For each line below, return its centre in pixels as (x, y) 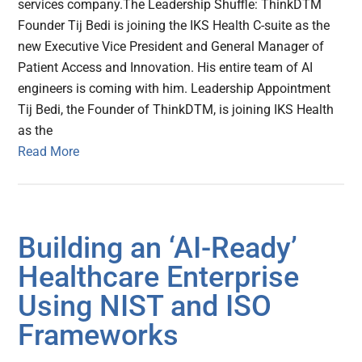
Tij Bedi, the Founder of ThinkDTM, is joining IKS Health (176, 109)
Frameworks (99, 335)
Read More (49, 151)
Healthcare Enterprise (159, 277)
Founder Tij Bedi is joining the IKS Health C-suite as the (174, 25)
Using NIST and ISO (145, 306)
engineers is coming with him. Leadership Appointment (175, 88)
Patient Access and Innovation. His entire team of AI (166, 67)
